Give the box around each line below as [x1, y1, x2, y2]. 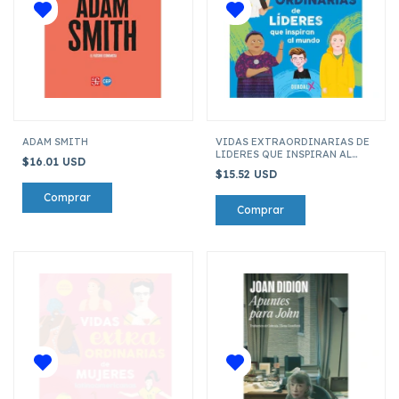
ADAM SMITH [22, 134, 88, 148]
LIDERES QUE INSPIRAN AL [215, 147, 352, 160]
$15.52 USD [215, 167, 281, 181]
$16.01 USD [22, 154, 89, 168]
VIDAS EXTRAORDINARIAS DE [215, 134, 370, 148]
